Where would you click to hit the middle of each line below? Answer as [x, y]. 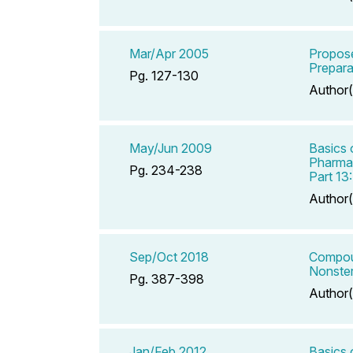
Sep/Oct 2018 [169, 256]
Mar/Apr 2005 [169, 53]
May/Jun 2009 [171, 148]
